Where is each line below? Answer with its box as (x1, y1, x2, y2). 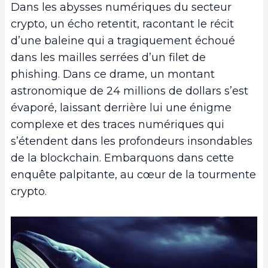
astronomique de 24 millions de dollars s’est (11, 84, 248, 98)
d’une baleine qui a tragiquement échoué (11, 34, 235, 48)
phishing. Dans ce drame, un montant (11, 68, 215, 81)
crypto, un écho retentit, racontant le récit (11, 17, 234, 31)
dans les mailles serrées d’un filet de (11, 51, 206, 65)
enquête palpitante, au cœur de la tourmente (11, 168, 256, 182)
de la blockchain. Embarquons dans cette (11, 151, 234, 165)
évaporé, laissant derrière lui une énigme (11, 101, 232, 115)
